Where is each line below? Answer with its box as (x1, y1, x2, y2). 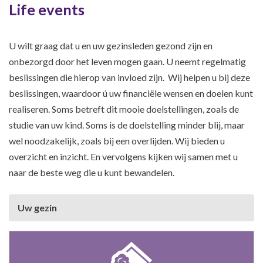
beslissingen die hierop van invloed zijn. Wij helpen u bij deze (9, 72, 250, 83)
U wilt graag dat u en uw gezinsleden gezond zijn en (9, 40, 213, 52)
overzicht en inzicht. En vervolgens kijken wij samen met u (9, 151, 238, 163)
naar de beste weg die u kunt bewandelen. (9, 167, 174, 178)
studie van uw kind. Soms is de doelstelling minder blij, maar (9, 119, 245, 131)
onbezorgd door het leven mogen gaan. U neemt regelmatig (9, 56, 246, 68)
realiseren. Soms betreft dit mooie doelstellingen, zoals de (9, 103, 239, 115)
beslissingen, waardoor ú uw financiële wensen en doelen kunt (9, 87, 253, 99)
